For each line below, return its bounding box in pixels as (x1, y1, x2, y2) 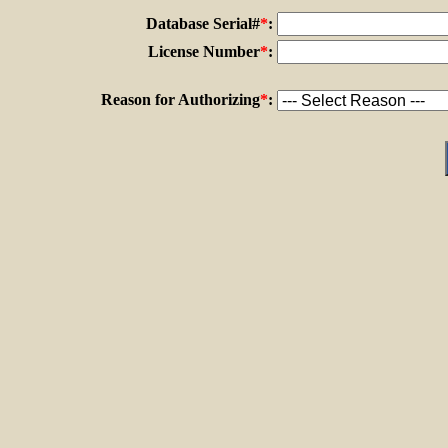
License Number (148, 42, 260, 60)
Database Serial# (146, 14, 260, 32)
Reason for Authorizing (101, 90, 260, 108)
